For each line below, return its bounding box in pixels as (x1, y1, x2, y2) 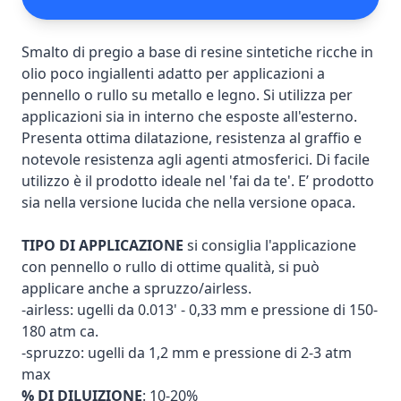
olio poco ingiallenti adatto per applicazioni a (21, 64, 325, 83)
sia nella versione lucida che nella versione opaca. (21, 192, 355, 212)
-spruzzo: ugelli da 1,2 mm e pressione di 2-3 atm (21, 343, 352, 363)
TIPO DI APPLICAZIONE (21, 235, 183, 255)
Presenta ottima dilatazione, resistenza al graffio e (21, 128, 362, 148)
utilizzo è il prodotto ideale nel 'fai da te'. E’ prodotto (21, 171, 374, 191)
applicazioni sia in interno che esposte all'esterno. (21, 107, 357, 126)
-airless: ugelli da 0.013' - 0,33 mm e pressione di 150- (21, 300, 378, 320)
